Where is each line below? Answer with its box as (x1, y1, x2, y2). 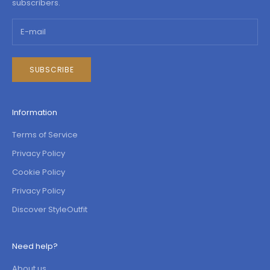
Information (12, 107, 57, 119)
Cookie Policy (12, 166, 65, 178)
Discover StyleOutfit (12, 204, 87, 216)
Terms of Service (12, 129, 78, 141)
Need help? (12, 240, 58, 253)
